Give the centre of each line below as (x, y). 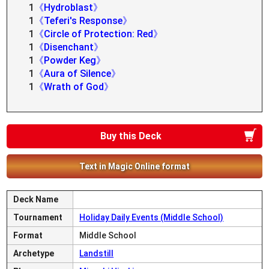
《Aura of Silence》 (78, 74)
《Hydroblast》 (69, 8)
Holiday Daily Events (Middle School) (152, 217)
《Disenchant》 (69, 47)
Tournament (38, 217)
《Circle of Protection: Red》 (99, 34)
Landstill (97, 253)
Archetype (34, 253)
